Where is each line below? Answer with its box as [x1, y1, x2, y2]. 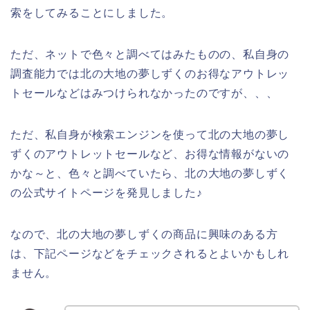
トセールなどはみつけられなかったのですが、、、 [10, 87, 278, 100]
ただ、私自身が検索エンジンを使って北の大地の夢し [10, 129, 290, 141]
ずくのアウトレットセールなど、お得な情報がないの [10, 148, 290, 161]
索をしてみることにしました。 [10, 7, 174, 19]
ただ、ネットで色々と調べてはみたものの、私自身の [10, 48, 290, 61]
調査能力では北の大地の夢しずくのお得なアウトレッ [10, 68, 290, 80]
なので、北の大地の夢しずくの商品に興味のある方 [10, 228, 278, 241]
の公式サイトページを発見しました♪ [10, 187, 203, 199]
